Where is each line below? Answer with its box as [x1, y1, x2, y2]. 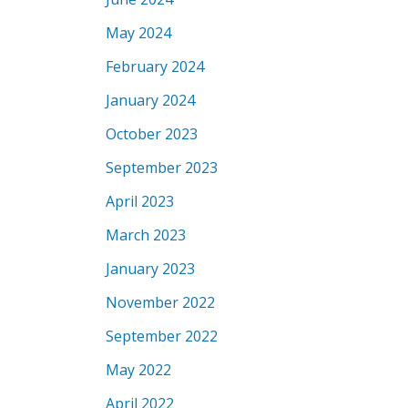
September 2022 [106, 326, 218, 346]
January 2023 [106, 259, 195, 279]
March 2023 [106, 225, 186, 245]
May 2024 [106, 23, 171, 43]
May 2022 [106, 360, 171, 380]
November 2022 [106, 292, 215, 312]
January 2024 [106, 90, 195, 110]
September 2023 [106, 158, 218, 178]
